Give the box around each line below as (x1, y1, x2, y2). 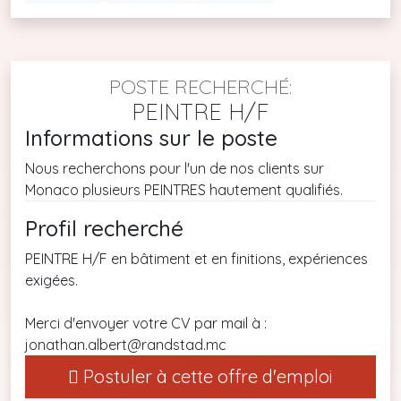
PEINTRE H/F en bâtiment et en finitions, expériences (25, 249, 368, 268)
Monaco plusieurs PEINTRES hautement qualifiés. (25, 180, 343, 199)
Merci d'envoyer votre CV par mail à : (25, 313, 267, 332)
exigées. (25, 270, 78, 289)
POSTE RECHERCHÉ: (109, 73, 292, 99)
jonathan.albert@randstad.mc (25, 335, 226, 354)
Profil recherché (25, 214, 183, 242)
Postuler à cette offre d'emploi (79, 364, 333, 388)
